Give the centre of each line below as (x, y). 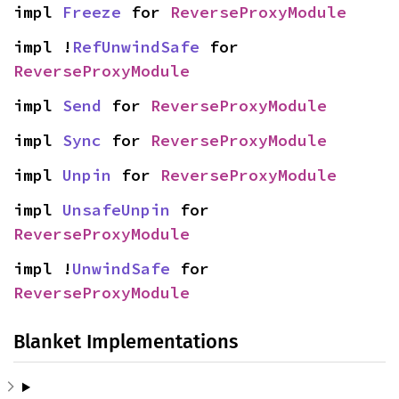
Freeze (92, 12)
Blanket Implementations (126, 342)
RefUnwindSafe (136, 47)
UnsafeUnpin (116, 210)
